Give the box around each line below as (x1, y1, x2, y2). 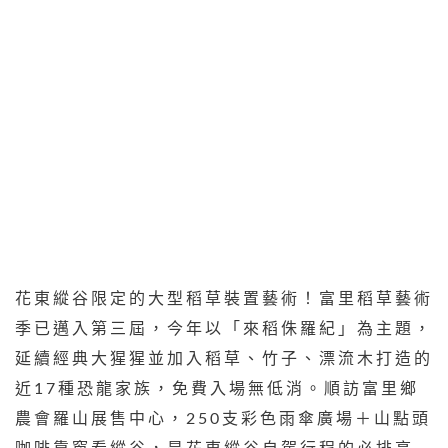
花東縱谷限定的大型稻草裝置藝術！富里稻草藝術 (15, 291, 433, 308)
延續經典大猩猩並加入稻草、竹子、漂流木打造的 (15, 351, 433, 368)
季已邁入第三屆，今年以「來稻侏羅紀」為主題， (15, 321, 433, 338)
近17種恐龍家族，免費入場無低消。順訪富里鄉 (15, 381, 419, 398)
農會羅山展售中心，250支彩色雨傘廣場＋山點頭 (15, 411, 431, 428)
